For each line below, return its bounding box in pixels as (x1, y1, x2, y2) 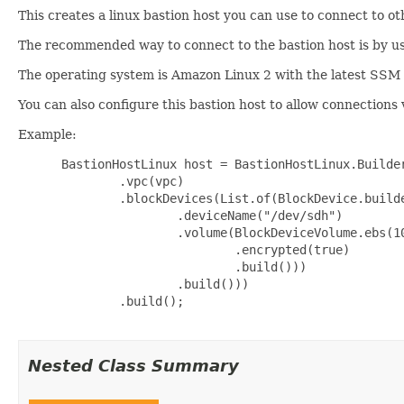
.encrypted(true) (54, 242, 350, 257)
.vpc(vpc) (54, 173, 184, 188)
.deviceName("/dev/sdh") (54, 207, 343, 223)
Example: (18, 126, 77, 142)
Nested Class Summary (28, 355, 239, 375)
